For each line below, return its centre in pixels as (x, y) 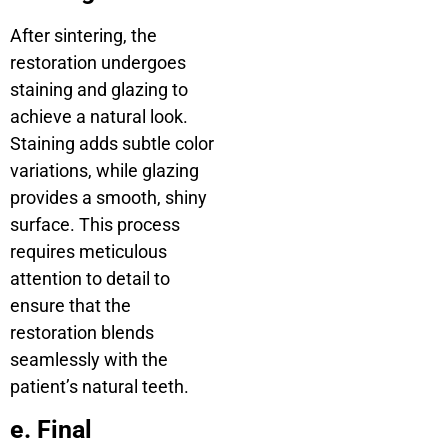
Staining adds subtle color (112, 144)
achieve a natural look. (99, 117)
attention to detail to (90, 279)
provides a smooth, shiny (108, 198)
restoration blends (82, 333)
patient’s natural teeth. (99, 387)
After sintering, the (83, 36)
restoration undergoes (98, 63)
